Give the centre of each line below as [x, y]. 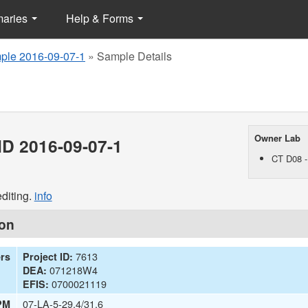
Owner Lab [277, 138]
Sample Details [134, 56]
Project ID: [48, 256]
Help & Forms [101, 18]
